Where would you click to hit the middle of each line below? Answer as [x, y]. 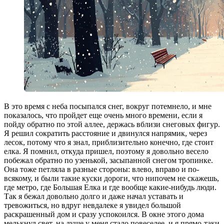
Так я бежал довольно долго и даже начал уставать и [94, 196]
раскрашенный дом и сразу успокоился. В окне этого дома [104, 214]
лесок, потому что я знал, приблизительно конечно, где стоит [109, 142]
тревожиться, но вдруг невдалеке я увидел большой [92, 205]
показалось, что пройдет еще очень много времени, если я [103, 115]
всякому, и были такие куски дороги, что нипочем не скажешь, [111, 178]
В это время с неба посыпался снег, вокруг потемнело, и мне [108, 106]
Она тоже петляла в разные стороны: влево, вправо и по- [101, 169]
